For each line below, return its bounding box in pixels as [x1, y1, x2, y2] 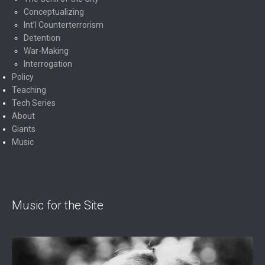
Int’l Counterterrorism [23, 20, 104, 30]
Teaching [11, 85, 46, 95]
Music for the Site [11, 198, 104, 212]
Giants [11, 124, 35, 134]
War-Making [23, 46, 69, 56]
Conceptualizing [23, 7, 84, 17]
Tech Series [11, 98, 56, 108]
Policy [11, 72, 34, 82]
